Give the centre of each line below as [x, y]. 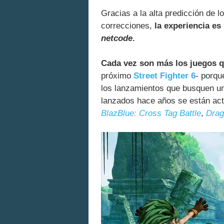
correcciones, [128, 26]
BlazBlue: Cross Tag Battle [151, 113]
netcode [117, 38]
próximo [117, 76]
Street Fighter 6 [164, 76]
